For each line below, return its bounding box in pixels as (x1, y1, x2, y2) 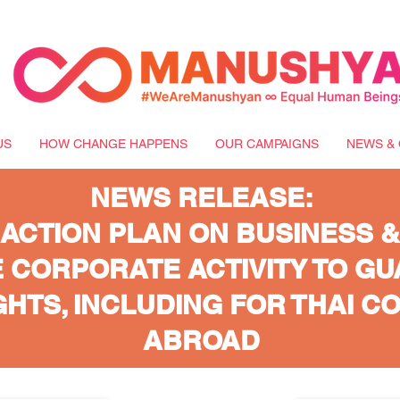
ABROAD (143, 324, 260, 356)
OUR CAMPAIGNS (214, 137, 319, 151)
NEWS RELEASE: (89, 181, 313, 213)
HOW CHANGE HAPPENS (38, 137, 187, 151)
